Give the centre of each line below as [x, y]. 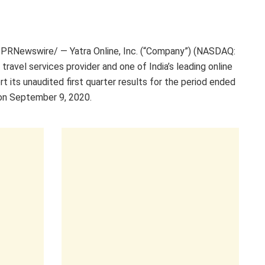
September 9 [37, 97]
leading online [203, 66]
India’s [161, 66]
